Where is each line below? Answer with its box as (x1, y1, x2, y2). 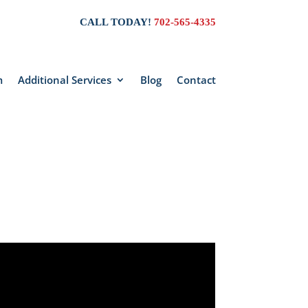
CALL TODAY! (79, 16, 154, 27)
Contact (176, 72, 216, 87)
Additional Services (17, 72, 111, 87)
